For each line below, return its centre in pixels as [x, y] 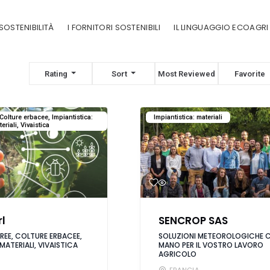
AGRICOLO [177, 254]
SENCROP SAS [193, 221]
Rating [57, 74]
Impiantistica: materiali [188, 117]
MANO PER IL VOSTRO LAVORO [211, 245]
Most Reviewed [187, 74]
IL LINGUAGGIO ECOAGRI [221, 27]
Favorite [250, 74]
